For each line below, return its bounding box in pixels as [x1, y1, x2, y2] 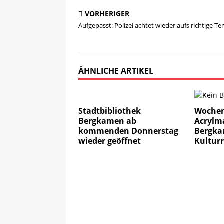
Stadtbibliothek [78, 105, 141, 116]
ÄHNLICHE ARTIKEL [78, 65, 153, 76]
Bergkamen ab [78, 115, 136, 126]
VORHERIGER [85, 9, 129, 18]
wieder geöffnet [78, 135, 141, 146]
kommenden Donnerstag [78, 125, 178, 136]
